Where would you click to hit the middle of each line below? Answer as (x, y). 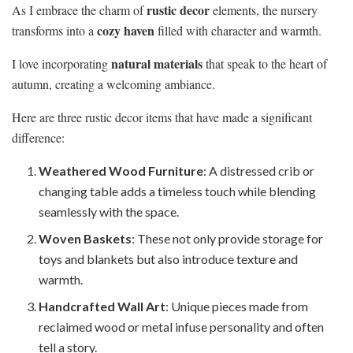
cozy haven (126, 30)
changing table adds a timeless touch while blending (178, 191)
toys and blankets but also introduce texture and (169, 258)
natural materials (157, 63)
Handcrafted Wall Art (102, 306)
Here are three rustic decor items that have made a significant (162, 117)
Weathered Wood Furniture (121, 170)
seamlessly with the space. (109, 211)
